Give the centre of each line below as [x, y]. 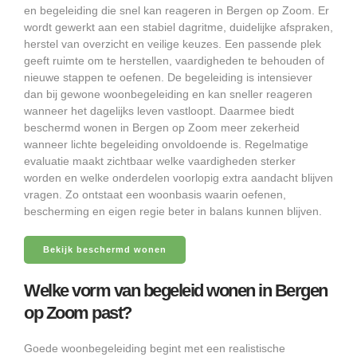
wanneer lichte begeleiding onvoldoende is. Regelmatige [166, 145]
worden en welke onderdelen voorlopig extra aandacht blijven [178, 178]
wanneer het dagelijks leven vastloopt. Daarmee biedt [159, 111]
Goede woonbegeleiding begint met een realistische [155, 349]
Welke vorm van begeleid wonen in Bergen [176, 291]
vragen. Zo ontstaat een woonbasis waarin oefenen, [155, 195]
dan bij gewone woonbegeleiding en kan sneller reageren [168, 94]
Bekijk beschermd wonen [105, 250]
